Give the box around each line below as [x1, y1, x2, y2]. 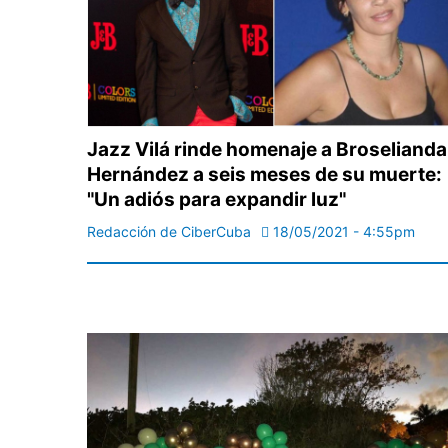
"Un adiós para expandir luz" [87, 188, 346, 212]
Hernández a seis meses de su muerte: [87, 163, 442, 187]
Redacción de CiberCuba [87, 223, 251, 241]
